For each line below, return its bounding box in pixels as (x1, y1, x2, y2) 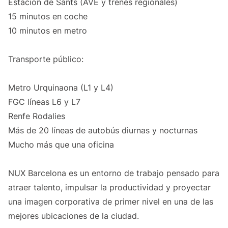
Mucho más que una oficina (8, 139, 114, 150)
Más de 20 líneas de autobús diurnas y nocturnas (8, 125, 197, 136)
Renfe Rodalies (8, 111, 65, 122)
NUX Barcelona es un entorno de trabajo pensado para (8, 168, 219, 179)
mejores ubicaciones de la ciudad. (8, 211, 139, 221)
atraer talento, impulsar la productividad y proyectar (8, 182, 211, 193)
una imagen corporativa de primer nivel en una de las (8, 196, 213, 207)
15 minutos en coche (8, 11, 88, 22)
